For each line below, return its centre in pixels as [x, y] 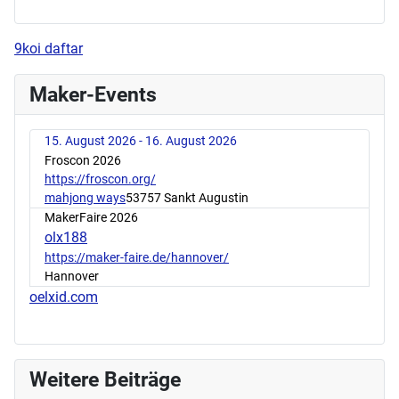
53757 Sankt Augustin [187, 198]
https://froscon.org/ [100, 179]
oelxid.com [64, 297]
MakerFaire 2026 [91, 218]
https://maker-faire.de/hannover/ [137, 258]
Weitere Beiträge [105, 380]
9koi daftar [49, 49]
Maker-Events [93, 95]
